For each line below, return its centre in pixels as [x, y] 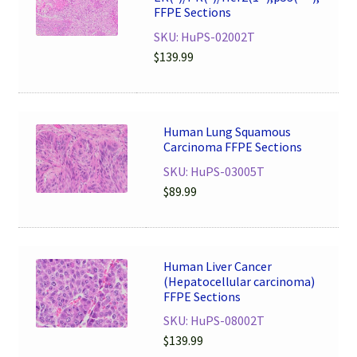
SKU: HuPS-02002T [205, 37]
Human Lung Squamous [228, 132]
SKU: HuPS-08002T [214, 321]
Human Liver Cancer [218, 266]
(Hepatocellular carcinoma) [239, 281]
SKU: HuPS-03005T [214, 171]
